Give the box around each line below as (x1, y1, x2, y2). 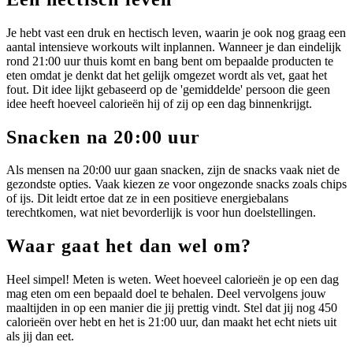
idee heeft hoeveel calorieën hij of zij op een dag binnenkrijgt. (6, 96, 312, 110)
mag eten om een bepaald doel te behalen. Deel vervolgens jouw (6, 287, 326, 301)
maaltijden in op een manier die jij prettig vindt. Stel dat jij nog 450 (6, 301, 337, 315)
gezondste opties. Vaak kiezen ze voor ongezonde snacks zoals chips (6, 177, 347, 191)
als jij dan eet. (6, 329, 74, 344)
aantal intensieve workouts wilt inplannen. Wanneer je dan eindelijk (6, 39, 341, 54)
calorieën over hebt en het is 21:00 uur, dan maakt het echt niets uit (6, 315, 336, 329)
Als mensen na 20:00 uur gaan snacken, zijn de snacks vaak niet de (6, 163, 340, 177)
